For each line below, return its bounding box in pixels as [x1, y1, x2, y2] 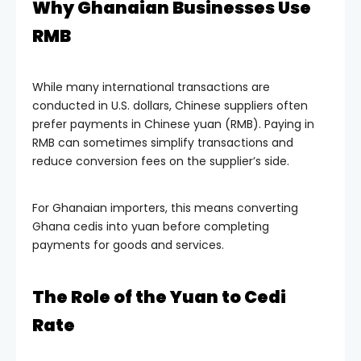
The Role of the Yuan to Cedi [32, 284, 286, 309]
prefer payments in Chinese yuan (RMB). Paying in [32, 115, 314, 132]
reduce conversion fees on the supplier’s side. [32, 152, 289, 169]
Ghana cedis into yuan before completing [32, 218, 269, 234]
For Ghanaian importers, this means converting [32, 199, 298, 216]
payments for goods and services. [32, 236, 224, 253]
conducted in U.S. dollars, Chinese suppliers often [32, 97, 308, 114]
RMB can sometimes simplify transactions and [32, 134, 293, 151]
